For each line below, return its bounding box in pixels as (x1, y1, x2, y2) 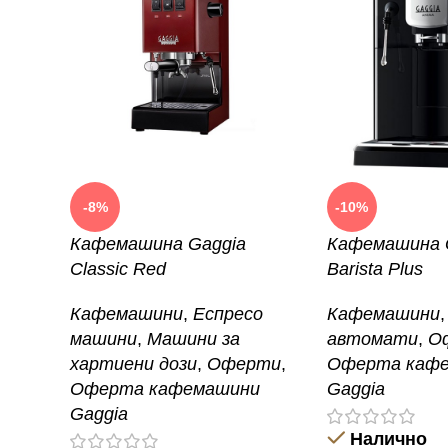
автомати (326, 329, 418, 350)
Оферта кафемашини (70, 379, 260, 400)
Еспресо (193, 304, 263, 325)
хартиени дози (70, 354, 197, 375)
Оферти (207, 354, 281, 375)
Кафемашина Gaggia (70, 234, 246, 255)
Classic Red (70, 259, 166, 280)
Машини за (147, 329, 240, 350)
